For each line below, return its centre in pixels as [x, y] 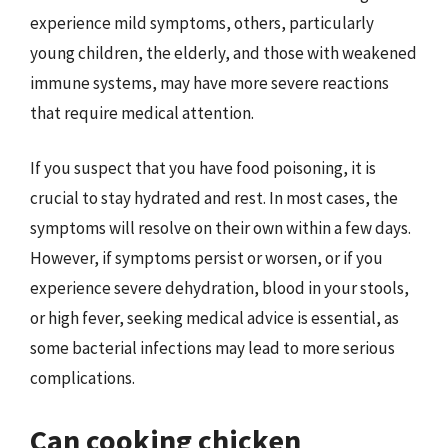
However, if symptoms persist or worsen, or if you [206, 258]
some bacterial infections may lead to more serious [212, 348]
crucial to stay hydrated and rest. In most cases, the [214, 198]
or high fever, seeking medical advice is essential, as [214, 318]
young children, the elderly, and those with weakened [223, 52]
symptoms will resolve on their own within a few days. [220, 228]
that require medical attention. [142, 112]
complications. [82, 378]
